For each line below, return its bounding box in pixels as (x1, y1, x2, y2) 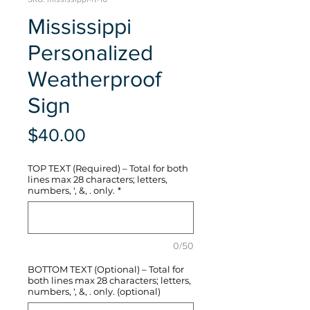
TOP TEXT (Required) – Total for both (28, 163, 188, 174)
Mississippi (28, 14, 131, 39)
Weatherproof (28, 66, 161, 91)
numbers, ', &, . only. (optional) (28, 286, 161, 298)
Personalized (28, 40, 153, 65)
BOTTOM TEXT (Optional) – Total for (28, 264, 184, 275)
